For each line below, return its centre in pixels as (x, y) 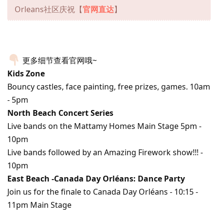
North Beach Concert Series (60, 113)
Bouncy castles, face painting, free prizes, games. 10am (109, 87)
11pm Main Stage (39, 205)
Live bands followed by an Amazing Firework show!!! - (105, 153)
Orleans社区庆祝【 (49, 9)
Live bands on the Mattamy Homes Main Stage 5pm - (104, 126)
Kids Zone (26, 74)
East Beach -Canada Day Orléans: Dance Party (96, 179)
